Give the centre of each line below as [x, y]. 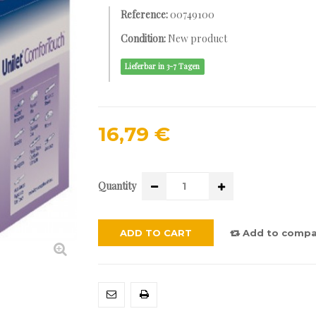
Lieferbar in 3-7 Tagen [163, 66]
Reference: [144, 14]
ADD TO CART [156, 232]
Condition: [143, 38]
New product [197, 38]
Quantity [117, 186]
